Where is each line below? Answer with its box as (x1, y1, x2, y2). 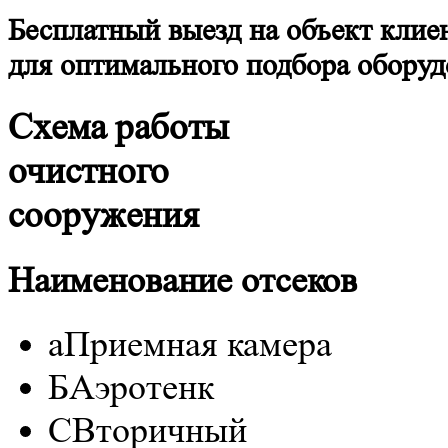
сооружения (8, 194, 199, 237)
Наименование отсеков (8, 259, 357, 301)
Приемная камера (64, 324, 332, 365)
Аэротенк (69, 367, 214, 408)
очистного (8, 150, 169, 193)
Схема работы (8, 106, 229, 149)
